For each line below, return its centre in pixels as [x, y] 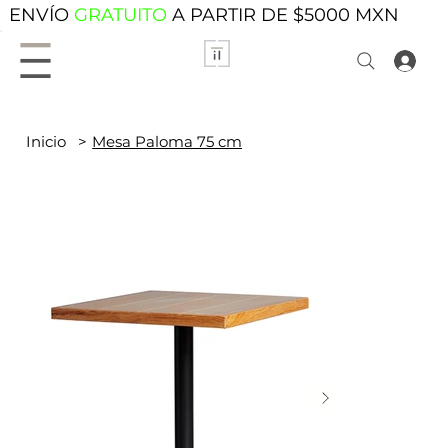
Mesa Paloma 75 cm [167, 141]
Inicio [45, 141]
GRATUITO [122, 14]
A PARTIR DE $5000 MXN [285, 14]
